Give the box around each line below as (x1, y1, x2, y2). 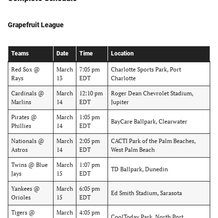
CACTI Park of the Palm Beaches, (111, 137, 196, 145)
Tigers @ (11, 209, 35, 216)
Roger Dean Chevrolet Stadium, (111, 90, 193, 97)
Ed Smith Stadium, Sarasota (111, 189, 182, 197)
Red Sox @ (11, 66, 40, 73)
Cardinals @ (11, 90, 44, 97)
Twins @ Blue (11, 161, 48, 168)
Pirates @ (11, 113, 37, 121)
